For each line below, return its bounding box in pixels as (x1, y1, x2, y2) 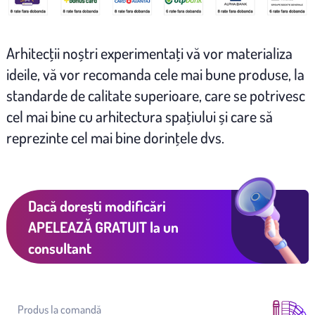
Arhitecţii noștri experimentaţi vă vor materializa (6, 43, 292, 63)
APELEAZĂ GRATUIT (27, 217, 147, 236)
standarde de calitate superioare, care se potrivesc (6, 85, 305, 105)
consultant (27, 238, 91, 257)
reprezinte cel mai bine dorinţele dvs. (6, 127, 224, 148)
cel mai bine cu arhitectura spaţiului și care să (6, 106, 273, 127)
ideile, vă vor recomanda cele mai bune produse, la (6, 64, 304, 84)
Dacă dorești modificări (27, 195, 166, 215)
